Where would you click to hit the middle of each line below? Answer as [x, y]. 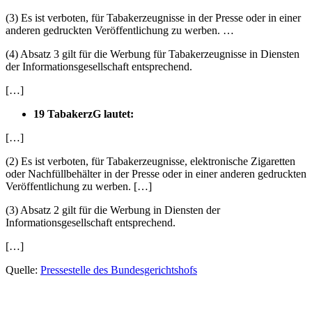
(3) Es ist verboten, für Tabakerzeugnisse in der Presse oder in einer [153, 18]
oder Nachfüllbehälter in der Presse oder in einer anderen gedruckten [156, 174]
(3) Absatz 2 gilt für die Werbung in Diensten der [113, 210]
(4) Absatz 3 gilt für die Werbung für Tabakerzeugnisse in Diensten [153, 54]
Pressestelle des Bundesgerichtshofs [119, 270]
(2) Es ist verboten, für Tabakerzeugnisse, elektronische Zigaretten [150, 162]
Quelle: [23, 270]
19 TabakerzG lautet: [84, 114]
